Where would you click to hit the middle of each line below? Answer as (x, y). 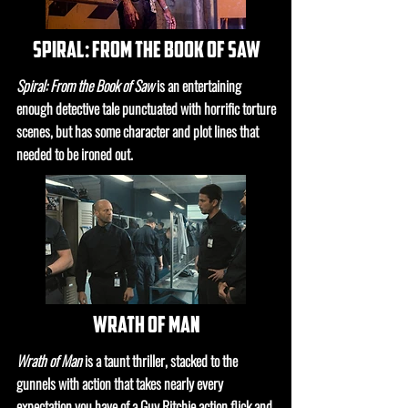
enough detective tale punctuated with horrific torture (146, 108)
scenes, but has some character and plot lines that (138, 131)
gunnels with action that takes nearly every (120, 383)
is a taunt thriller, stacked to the (160, 361)
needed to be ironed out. (75, 154)
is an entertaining (199, 86)
